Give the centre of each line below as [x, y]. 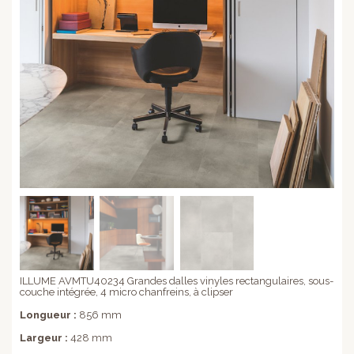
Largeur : [44, 338]
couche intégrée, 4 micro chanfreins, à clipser [126, 292]
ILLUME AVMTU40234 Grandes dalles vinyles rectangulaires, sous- [177, 281]
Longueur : [49, 315]
